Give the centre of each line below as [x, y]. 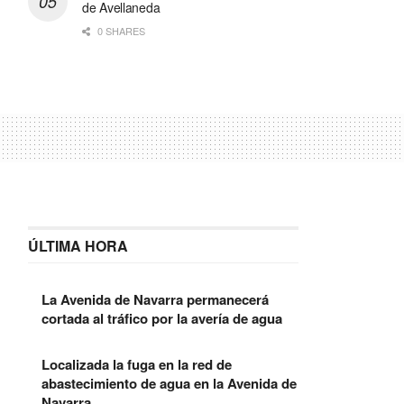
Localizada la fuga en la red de [137, 364]
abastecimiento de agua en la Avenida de [169, 383]
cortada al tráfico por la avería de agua [162, 318]
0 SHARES [120, 30]
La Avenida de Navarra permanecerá [155, 299]
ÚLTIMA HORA [78, 245]
